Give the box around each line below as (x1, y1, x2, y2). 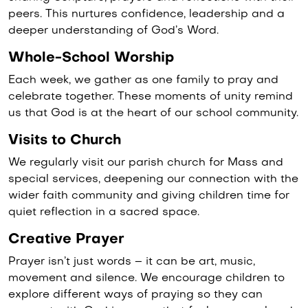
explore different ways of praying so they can (8, 289, 263, 300)
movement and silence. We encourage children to (8, 273, 285, 284)
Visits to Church (8, 134, 121, 148)
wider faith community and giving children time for (8, 190, 289, 201)
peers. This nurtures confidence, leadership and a (8, 9, 285, 20)
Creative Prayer (8, 233, 124, 247)
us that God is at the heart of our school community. (8, 108, 298, 119)
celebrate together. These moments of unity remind (8, 91, 293, 102)
